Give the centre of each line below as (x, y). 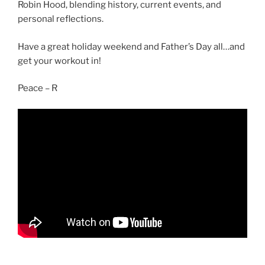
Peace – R (38, 88)
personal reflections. (61, 19)
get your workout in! (59, 61)
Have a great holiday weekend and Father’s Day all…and (131, 46)
